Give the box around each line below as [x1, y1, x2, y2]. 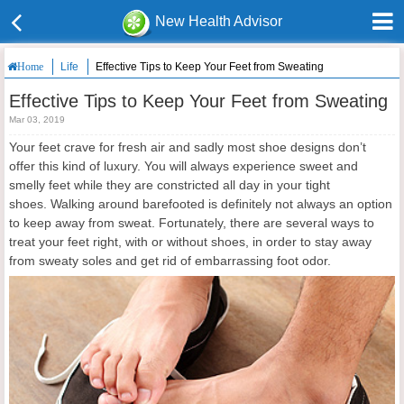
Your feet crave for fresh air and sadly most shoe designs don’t [9, 140, 366, 154]
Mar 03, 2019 [9, 115, 65, 124]
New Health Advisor [155, 14, 283, 29]
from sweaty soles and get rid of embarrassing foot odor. [9, 253, 331, 268]
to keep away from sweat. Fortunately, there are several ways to [9, 216, 374, 230]
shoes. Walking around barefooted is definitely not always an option [9, 197, 392, 211]
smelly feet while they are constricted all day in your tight [9, 178, 330, 192]
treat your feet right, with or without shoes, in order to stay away [9, 234, 372, 249]
